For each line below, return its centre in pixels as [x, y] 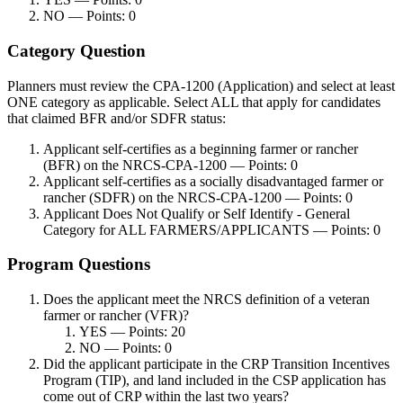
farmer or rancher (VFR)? [116, 316]
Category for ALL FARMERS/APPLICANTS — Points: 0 [212, 229]
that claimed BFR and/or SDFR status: [116, 118]
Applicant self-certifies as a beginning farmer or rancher [201, 148]
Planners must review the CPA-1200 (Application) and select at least [201, 85]
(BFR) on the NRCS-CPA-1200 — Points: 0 [170, 165]
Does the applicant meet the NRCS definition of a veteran [206, 300]
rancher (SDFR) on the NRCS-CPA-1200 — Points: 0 [198, 197]
